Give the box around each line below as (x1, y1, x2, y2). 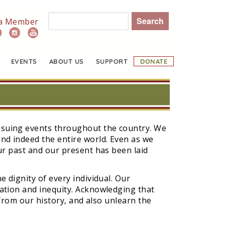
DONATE (140, 57, 167, 65)
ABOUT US (49, 57, 84, 65)
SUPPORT (95, 57, 128, 65)
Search (41, 12, 68, 23)
